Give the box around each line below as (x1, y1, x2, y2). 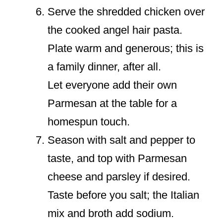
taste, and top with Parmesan (48, 152, 187, 165)
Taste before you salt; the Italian (48, 189, 199, 202)
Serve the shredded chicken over (48, 5, 205, 18)
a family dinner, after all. (48, 60, 161, 73)
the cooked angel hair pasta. (48, 24, 182, 37)
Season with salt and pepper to (48, 134, 195, 147)
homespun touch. (48, 115, 130, 128)
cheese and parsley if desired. (48, 170, 190, 183)
